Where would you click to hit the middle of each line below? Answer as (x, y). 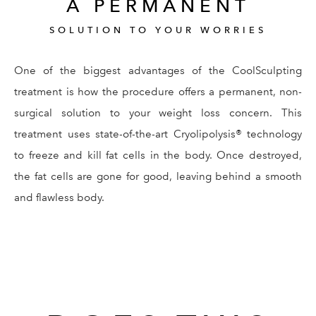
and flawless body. (59, 197)
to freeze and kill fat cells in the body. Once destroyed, (158, 155)
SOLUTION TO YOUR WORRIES (158, 30)
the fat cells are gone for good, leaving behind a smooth (158, 176)
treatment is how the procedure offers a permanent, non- (158, 91)
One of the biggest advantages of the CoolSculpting (158, 70)
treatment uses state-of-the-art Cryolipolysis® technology (158, 134)
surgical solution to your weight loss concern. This (158, 113)
